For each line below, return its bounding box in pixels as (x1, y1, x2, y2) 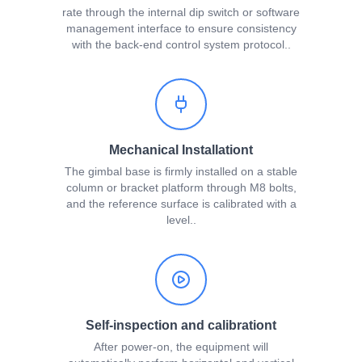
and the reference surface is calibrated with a (65, 197, 297, 211)
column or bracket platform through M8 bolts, (65, 181, 297, 195)
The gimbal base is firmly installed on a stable (65, 165, 297, 179)
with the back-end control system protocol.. (71, 38, 291, 52)
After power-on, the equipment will (94, 340, 268, 354)
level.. (166, 213, 196, 227)
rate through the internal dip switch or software (62, 6, 300, 19)
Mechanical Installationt (109, 143, 253, 158)
